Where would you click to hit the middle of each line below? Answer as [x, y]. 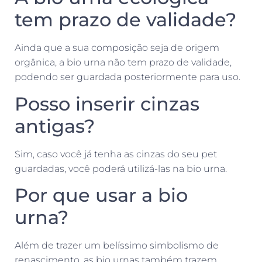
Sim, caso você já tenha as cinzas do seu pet [116, 154]
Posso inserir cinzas [107, 104]
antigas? [55, 126]
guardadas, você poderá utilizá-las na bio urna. [122, 168]
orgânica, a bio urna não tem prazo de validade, [123, 63]
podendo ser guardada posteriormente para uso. [129, 77]
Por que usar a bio [101, 195]
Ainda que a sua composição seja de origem [117, 48]
